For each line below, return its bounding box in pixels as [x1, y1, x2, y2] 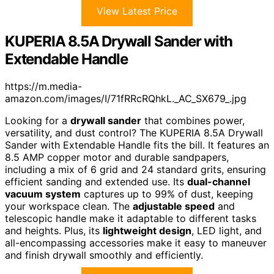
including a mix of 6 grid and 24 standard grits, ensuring [5, 163, 266, 176]
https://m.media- [5, 80, 82, 92]
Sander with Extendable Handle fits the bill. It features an [5, 138, 269, 151]
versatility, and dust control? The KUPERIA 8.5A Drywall [5, 126, 263, 139]
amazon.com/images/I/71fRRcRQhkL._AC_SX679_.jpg [5, 92, 246, 105]
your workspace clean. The [5, 199, 133, 212]
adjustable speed [133, 199, 215, 212]
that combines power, [141, 114, 245, 127]
